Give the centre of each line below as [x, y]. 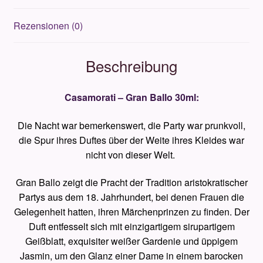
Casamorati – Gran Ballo [118, 97]
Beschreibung [131, 66]
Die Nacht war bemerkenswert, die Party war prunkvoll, [131, 125]
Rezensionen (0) [48, 26]
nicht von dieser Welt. [131, 154]
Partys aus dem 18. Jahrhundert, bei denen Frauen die [131, 197]
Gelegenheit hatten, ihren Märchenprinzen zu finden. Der [131, 212]
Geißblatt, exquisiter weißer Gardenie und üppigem [131, 241]
